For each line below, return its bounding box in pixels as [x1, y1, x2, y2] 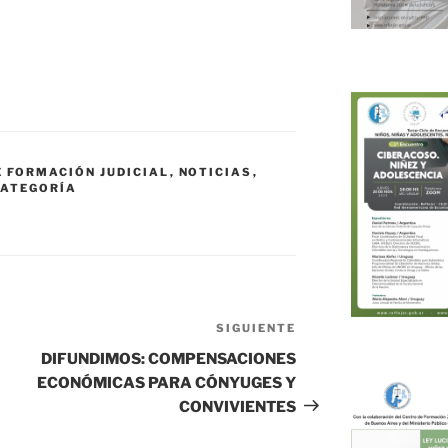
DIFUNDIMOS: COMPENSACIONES [41, 349, 297, 368]
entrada [295, 344, 357, 364]
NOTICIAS [178, 164, 253, 179]
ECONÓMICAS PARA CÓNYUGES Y [37, 373, 297, 392]
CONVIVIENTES [179, 397, 297, 416]
